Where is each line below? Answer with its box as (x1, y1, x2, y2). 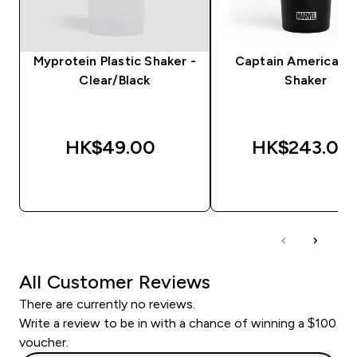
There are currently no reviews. (19, 296, 195, 311)
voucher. (19, 335, 69, 349)
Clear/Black (79, 73, 151, 87)
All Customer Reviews (19, 270, 210, 292)
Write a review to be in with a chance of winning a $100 (19, 316, 336, 330)
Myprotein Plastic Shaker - (33, 53, 197, 68)
